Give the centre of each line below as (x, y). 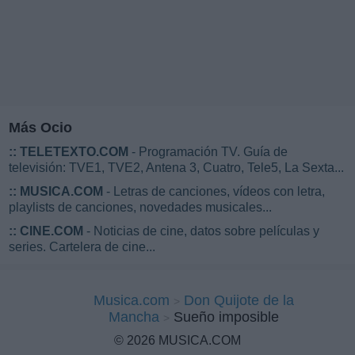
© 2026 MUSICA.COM (177, 340)
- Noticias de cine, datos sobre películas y (201, 231)
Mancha (134, 317)
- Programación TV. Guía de (208, 151)
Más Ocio (40, 127)
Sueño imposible (226, 317)
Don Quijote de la (239, 300)
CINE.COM (52, 231)
